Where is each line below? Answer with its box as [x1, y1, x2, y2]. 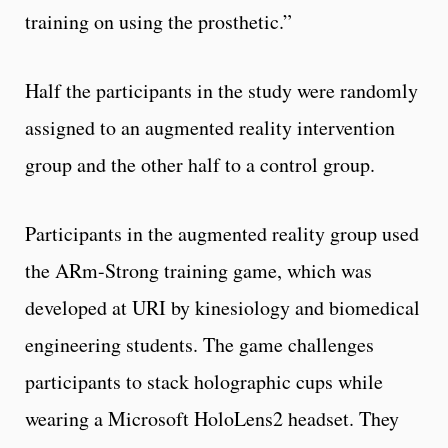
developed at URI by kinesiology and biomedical [25, 294, 420, 322]
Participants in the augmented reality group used [25, 220, 419, 248]
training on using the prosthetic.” [25, 8, 292, 36]
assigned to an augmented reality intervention [25, 114, 395, 142]
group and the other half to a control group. [25, 151, 375, 179]
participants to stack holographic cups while [25, 368, 383, 396]
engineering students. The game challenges [25, 331, 374, 359]
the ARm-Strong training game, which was [25, 257, 372, 285]
